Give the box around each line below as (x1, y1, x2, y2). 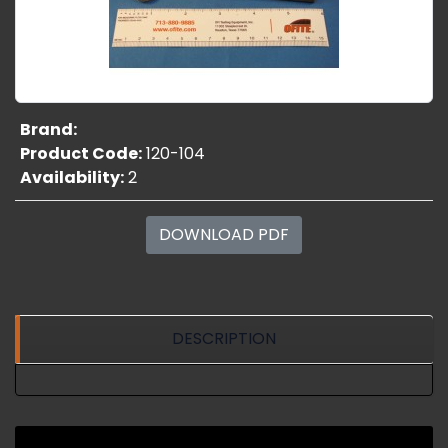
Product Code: (20, 142, 142, 165)
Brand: (20, 118, 77, 141)
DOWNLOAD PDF (159, 223, 289, 246)
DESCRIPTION (172, 327, 276, 350)
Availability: (20, 166, 124, 189)
